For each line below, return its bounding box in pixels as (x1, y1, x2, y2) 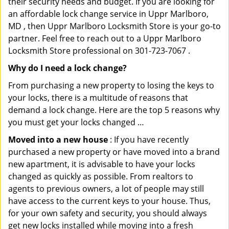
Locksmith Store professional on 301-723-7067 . (8, 45, 190, 56)
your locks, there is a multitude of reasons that (8, 92, 188, 103)
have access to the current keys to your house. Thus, (8, 195, 211, 207)
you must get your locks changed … (8, 117, 144, 128)
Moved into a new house (8, 134, 108, 145)
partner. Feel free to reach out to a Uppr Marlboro (8, 33, 201, 44)
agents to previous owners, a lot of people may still (8, 183, 204, 194)
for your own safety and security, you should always (8, 208, 207, 219)
